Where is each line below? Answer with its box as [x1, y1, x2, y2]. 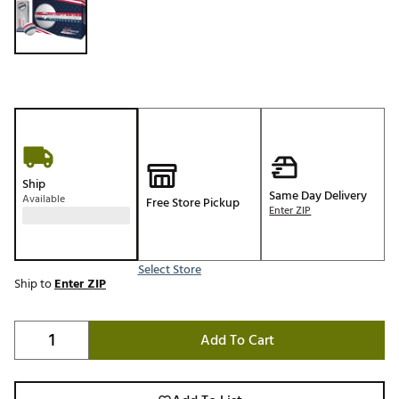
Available [22, 191, 65, 208]
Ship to [14, 273, 54, 295]
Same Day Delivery [269, 184, 368, 206]
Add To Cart [199, 329, 274, 353]
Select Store [137, 259, 201, 281]
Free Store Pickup [145, 191, 240, 213]
